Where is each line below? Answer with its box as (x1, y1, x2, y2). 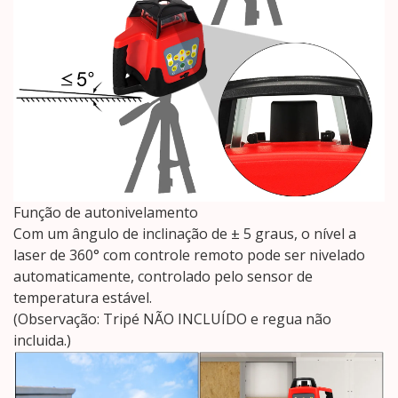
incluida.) (13, 330, 71, 351)
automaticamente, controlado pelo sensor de (13, 267, 313, 287)
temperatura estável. (13, 288, 152, 308)
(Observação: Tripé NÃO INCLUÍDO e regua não (13, 309, 331, 330)
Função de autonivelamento (13, 203, 198, 223)
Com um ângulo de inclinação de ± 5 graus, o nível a (13, 224, 356, 244)
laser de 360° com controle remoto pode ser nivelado (13, 245, 365, 266)
